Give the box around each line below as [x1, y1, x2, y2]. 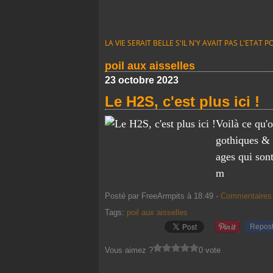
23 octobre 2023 [105, 75, 179, 85]
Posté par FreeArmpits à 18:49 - [105, 191, 221, 200]
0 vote [199, 246, 221, 255]
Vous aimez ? [105, 246, 153, 255]
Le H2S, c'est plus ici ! [105, 93, 260, 110]
